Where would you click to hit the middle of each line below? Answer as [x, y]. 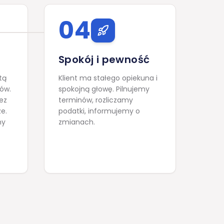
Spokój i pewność [104, 59]
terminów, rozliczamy [96, 100]
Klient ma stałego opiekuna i [108, 78]
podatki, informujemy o [99, 111]
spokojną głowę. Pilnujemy [104, 89]
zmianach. [77, 122]
